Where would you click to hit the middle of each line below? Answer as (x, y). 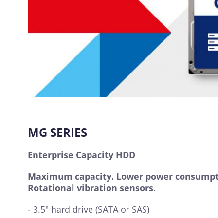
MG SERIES (57, 132)
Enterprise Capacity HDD (82, 155)
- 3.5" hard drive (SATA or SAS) (89, 209)
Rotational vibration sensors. (92, 188)
